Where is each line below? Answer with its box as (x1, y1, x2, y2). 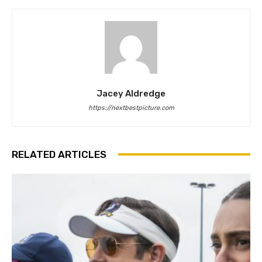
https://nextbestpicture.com (88, 104, 174, 112)
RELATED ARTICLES (12, 148, 106, 160)
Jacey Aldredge (96, 88, 166, 99)
